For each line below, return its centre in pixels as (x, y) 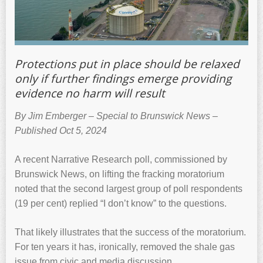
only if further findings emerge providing (123, 78)
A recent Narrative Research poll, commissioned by (121, 159)
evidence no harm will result (90, 93)
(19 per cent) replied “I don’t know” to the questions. (121, 203)
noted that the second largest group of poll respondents (129, 188)
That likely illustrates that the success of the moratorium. (130, 232)
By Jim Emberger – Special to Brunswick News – (116, 116)
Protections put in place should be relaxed (127, 64)
